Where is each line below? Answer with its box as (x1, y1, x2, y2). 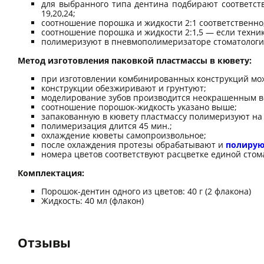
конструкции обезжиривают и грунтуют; (41, 82, 206, 94)
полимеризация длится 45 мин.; (41, 120, 172, 131)
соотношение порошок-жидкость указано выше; (41, 101, 237, 113)
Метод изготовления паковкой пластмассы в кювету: (18, 54, 252, 66)
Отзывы (18, 234, 71, 251)
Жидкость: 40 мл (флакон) (41, 194, 144, 206)
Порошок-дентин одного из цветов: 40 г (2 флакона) (41, 185, 251, 197)
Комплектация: (18, 167, 84, 179)
